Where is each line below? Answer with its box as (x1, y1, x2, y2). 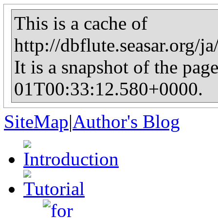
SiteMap (4, 111, 69, 132)
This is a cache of (14, 13, 147, 34)
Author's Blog (73, 111, 180, 132)
